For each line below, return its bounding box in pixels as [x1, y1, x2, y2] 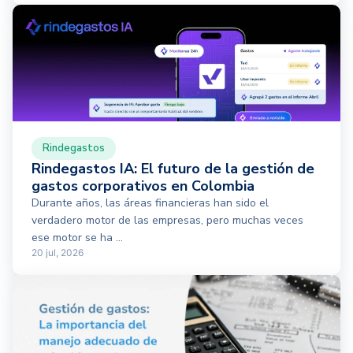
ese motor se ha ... [32, 230, 123, 246]
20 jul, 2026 [32, 247, 84, 259]
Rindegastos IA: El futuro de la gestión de [32, 159, 314, 179]
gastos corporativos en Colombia [32, 176, 255, 196]
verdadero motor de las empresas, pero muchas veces [32, 213, 303, 229]
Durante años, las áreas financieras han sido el [32, 195, 269, 211]
